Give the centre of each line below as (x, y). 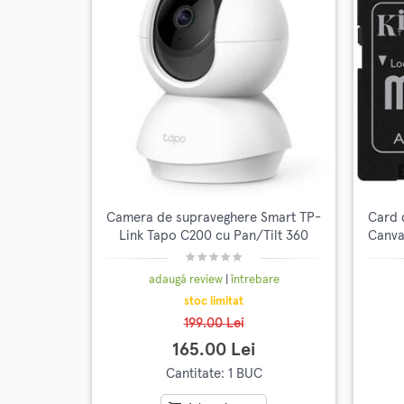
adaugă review (187, 280)
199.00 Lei (214, 323)
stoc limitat (214, 301)
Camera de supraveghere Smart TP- (214, 217)
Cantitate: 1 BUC (214, 373)
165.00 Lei (214, 349)
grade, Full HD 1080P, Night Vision (214, 253)
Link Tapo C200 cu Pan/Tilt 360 (214, 235)
